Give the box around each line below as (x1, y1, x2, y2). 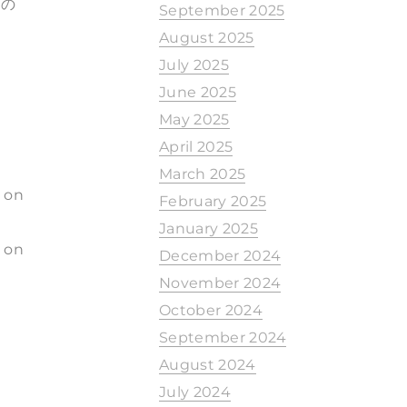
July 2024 (159, 383, 231, 401)
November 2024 (159, 274, 282, 292)
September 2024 (159, 329, 287, 346)
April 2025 (159, 138, 233, 155)
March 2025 (159, 165, 246, 183)
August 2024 (159, 356, 256, 373)
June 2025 (159, 84, 236, 101)
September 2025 (159, 2, 285, 19)
